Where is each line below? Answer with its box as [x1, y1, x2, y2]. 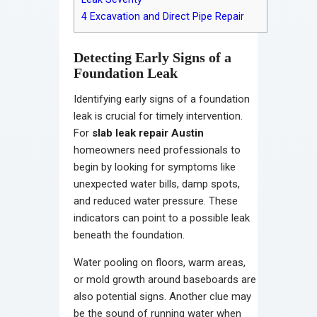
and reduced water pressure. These [74, 194, 238, 207]
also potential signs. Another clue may [74, 289, 251, 303]
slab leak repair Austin [92, 126, 204, 139]
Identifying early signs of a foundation [74, 92, 250, 105]
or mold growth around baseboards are [74, 272, 256, 286]
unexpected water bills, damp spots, [74, 177, 240, 190]
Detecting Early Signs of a [74, 49, 231, 65]
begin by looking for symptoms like [74, 160, 236, 173]
